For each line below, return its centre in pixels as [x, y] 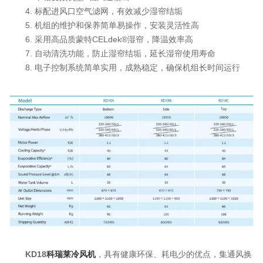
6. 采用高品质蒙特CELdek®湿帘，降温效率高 [101, 40]
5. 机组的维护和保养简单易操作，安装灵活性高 [104, 26]
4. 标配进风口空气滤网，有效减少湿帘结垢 [96, 11]
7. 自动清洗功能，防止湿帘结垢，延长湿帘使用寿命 [112, 54]
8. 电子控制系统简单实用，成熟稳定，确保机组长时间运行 [124, 68]
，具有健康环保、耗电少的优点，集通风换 [174, 254]
